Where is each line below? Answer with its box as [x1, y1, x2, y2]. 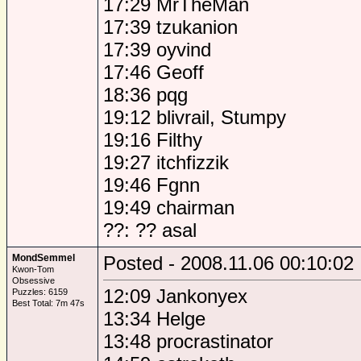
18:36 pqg [103, 84, 188, 106]
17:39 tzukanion [103, 16, 238, 38]
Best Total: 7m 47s [12, 298, 85, 308]
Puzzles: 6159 [12, 287, 68, 297]
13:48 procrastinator [103, 330, 273, 352]
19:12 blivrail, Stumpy [103, 106, 286, 128]
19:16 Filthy [103, 129, 202, 151]
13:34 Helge [103, 308, 205, 330]
